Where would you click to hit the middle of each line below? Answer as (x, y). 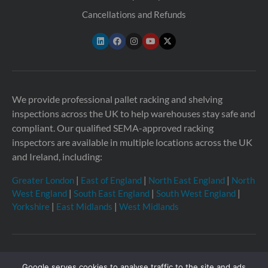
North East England (187, 180)
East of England (111, 180)
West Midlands (149, 206)
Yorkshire (31, 206)
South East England (112, 193)
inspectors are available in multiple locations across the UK (132, 142)
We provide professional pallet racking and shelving (117, 99)
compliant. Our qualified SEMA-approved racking (113, 127)
